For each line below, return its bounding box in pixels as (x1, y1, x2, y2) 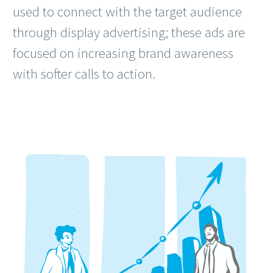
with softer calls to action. (13, 65, 155, 83)
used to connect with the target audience (13, 2, 242, 21)
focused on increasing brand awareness (13, 44, 233, 62)
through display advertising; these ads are (13, 23, 245, 41)
